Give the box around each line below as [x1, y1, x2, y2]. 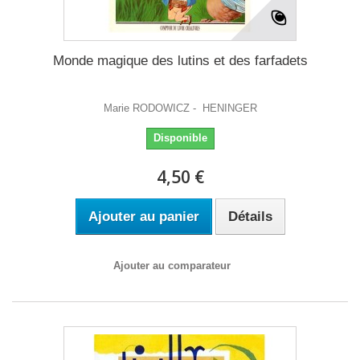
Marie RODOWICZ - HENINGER [103, 102, 257, 114]
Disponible [153, 132, 207, 144]
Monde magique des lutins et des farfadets [52, 53, 308, 68]
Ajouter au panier [88, 209, 199, 224]
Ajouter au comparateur [113, 260, 231, 272]
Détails [227, 209, 272, 224]
